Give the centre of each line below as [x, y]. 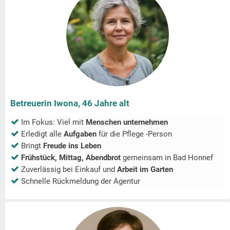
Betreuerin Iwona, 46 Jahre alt [70, 103]
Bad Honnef [193, 158]
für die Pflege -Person [135, 134]
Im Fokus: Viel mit [53, 122]
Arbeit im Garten [145, 170]
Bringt [32, 146]
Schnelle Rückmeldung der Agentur [81, 181]
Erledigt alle [42, 134]
